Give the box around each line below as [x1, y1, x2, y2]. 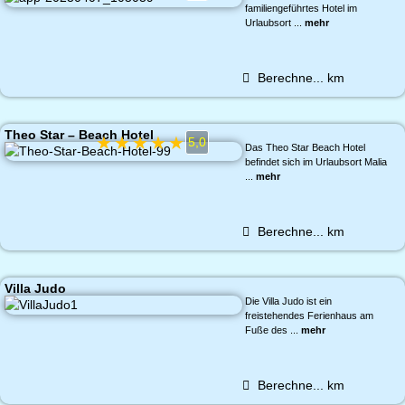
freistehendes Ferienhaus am [244, 310, 373, 321]
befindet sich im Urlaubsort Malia [244, 156, 387, 167]
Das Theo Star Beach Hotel [244, 142, 365, 153]
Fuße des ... [244, 325, 301, 335]
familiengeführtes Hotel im [244, 3, 357, 14]
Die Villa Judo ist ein [244, 296, 332, 306]
